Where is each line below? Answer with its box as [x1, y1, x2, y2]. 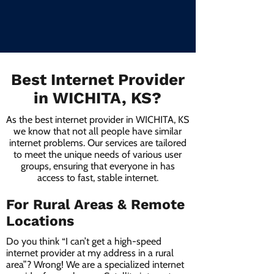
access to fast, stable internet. [37, 172, 158, 183]
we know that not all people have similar [13, 125, 182, 137]
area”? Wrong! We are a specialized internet [6, 259, 184, 270]
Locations [6, 213, 74, 229]
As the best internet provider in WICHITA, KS [6, 114, 189, 125]
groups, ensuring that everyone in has [20, 160, 175, 172]
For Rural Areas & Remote [6, 196, 185, 213]
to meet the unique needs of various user [13, 149, 182, 160]
